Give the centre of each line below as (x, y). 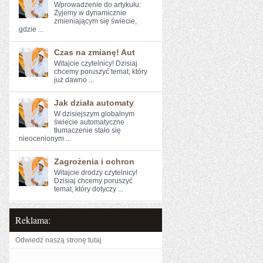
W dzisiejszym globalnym (94, 114)
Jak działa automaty (94, 103)
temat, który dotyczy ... (89, 189)
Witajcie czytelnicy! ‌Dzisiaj (96, 63)
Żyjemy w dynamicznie (90, 13)
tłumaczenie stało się (87, 130)
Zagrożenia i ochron (94, 161)
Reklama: (33, 220)
